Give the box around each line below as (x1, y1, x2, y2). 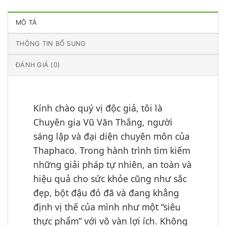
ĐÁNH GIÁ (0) (16, 61, 61, 69)
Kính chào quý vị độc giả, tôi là (33, 102, 162, 115)
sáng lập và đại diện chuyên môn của (33, 130, 190, 143)
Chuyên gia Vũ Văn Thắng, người (33, 116, 173, 129)
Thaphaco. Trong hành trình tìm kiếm (33, 144, 190, 157)
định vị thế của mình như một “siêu (33, 201, 181, 213)
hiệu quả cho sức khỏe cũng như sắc (33, 173, 187, 185)
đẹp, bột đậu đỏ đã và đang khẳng (33, 187, 179, 199)
